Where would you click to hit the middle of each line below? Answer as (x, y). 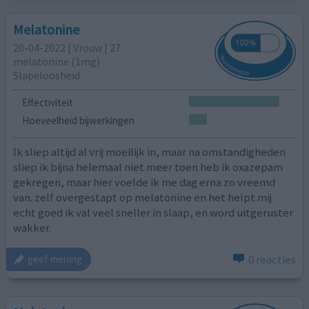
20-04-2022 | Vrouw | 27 (67, 47)
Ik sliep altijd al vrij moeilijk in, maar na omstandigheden (150, 151)
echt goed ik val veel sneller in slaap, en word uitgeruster (153, 212)
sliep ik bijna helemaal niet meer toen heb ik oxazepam (148, 167)
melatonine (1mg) (57, 61)
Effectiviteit (47, 103)
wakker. (32, 227)
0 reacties (272, 259)
